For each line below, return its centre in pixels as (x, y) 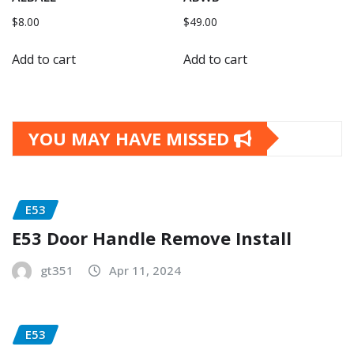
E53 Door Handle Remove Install (152, 238)
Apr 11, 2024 (145, 271)
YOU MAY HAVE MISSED (131, 138)
